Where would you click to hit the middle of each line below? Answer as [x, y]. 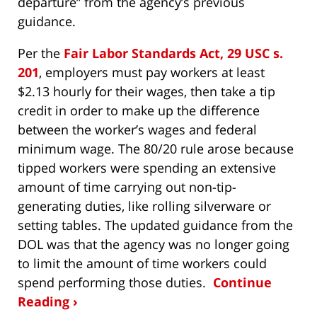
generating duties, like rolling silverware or [144, 206]
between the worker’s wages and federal [137, 129]
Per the [41, 53]
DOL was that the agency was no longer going [154, 244]
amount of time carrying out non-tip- [127, 186]
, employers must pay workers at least [152, 72]
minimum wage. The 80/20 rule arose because [156, 148]
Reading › [48, 301]
